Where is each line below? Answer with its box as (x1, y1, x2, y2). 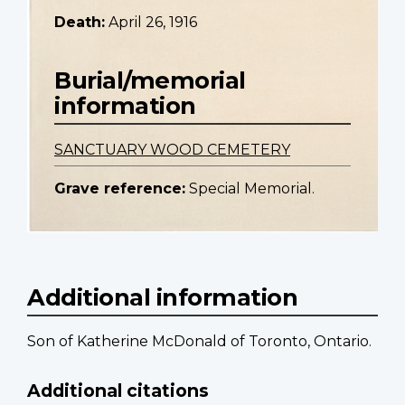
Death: (54, 14, 105, 32)
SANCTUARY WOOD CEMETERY (54, 141, 290, 159)
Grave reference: (54, 180, 185, 198)
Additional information (27, 283, 297, 312)
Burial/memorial (54, 66, 246, 95)
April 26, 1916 (108, 14, 197, 32)
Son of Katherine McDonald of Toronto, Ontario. (27, 333, 372, 351)
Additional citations (27, 380, 209, 402)
